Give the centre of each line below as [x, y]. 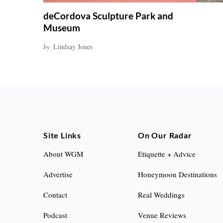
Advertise [58, 174]
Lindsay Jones [73, 47]
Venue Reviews [162, 215]
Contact [55, 195]
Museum [62, 28]
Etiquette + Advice [167, 154]
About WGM [63, 154]
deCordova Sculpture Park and [108, 16]
